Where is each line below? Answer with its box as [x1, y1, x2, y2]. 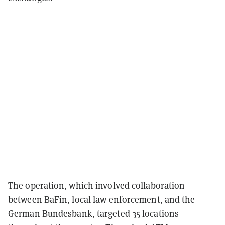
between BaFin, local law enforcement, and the [8, 193, 195, 205]
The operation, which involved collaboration [8, 179, 185, 191]
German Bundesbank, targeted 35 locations [8, 207, 179, 219]
